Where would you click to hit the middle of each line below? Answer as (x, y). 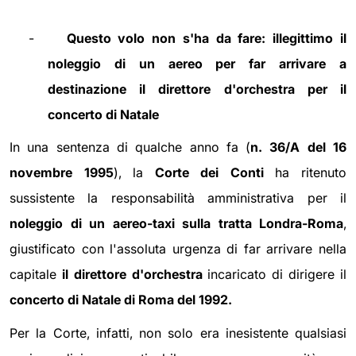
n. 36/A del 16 (299, 147)
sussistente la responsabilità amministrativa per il (178, 198)
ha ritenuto (305, 173)
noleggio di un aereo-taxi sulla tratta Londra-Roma (176, 224)
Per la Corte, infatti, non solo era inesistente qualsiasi (178, 333)
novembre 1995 (62, 173)
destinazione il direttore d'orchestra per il (197, 89)
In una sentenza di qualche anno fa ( (130, 147)
